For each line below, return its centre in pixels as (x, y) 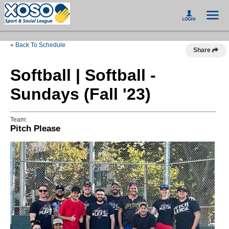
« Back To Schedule (38, 45)
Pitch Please (35, 129)
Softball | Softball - (83, 75)
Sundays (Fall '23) (81, 94)
